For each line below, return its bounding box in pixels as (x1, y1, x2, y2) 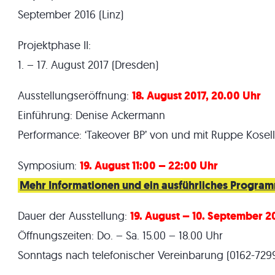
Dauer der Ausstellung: (18, 209, 130, 223)
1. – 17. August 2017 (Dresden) (18, 58, 158, 72)
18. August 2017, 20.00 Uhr (132, 88, 261, 103)
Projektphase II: (18, 38, 91, 52)
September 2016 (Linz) (18, 7, 123, 21)
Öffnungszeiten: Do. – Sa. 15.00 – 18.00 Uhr (18, 228, 223, 242)
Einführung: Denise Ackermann (18, 108, 165, 122)
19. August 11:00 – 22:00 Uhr (80, 158, 218, 173)
